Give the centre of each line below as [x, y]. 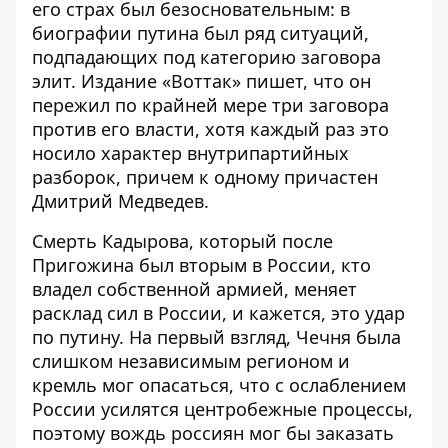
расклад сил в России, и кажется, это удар [218, 313]
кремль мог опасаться [130, 385]
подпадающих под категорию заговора [206, 57]
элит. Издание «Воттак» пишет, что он [201, 81]
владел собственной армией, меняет [194, 289]
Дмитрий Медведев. [120, 201]
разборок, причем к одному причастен [205, 177]
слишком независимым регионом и [191, 361]
